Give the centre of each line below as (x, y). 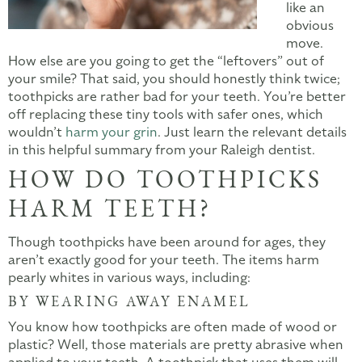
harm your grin (112, 132)
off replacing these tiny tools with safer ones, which (166, 114)
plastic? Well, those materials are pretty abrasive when (176, 344)
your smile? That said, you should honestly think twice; (174, 78)
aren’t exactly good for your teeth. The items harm (164, 259)
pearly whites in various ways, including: (129, 277)
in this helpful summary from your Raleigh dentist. (162, 149)
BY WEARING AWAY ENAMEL (129, 302)
